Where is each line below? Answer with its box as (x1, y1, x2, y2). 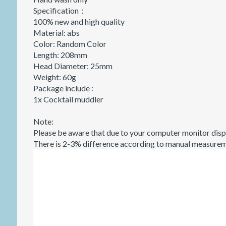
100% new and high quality (33, 16, 125, 26)
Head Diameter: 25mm (33, 61, 112, 71)
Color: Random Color (33, 38, 106, 48)
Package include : (33, 83, 93, 93)
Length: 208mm (33, 49, 87, 60)
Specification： (33, 5, 87, 15)
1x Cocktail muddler (33, 94, 103, 104)
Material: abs (33, 27, 80, 37)
